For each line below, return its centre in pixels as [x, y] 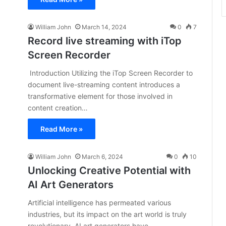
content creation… [58, 108]
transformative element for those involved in [100, 96]
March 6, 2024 [102, 157]
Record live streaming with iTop [105, 41]
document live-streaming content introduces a [104, 84]
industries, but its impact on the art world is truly [107, 214]
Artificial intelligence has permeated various [99, 203]
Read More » [62, 129]
